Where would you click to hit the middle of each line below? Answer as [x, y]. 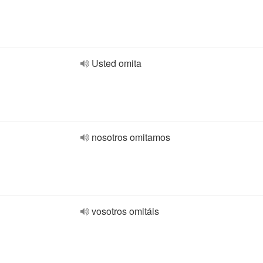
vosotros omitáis [125, 211]
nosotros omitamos [131, 137]
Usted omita [117, 63]
